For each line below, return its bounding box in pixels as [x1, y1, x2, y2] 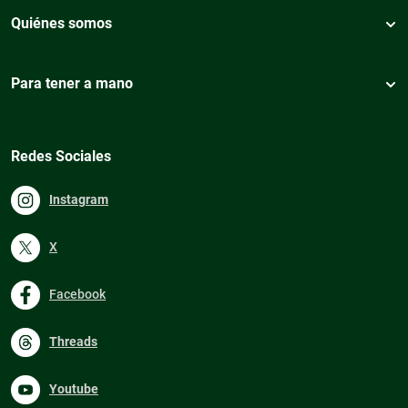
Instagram [49, 191, 108, 207]
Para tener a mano [11, 74, 133, 92]
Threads [49, 333, 97, 349]
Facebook [49, 286, 106, 301]
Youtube [49, 381, 98, 396]
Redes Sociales [11, 147, 111, 165]
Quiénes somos [11, 14, 112, 32]
